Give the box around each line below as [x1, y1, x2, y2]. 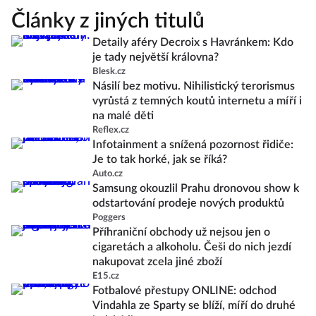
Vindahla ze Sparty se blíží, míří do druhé [92, 300, 296, 311]
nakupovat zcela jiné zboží [92, 256, 222, 267]
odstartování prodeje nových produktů [92, 197, 284, 209]
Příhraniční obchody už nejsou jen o [92, 226, 270, 238]
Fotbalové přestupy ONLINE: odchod [92, 285, 276, 296]
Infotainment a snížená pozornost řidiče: [92, 139, 293, 150]
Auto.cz [92, 169, 123, 178]
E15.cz [92, 272, 119, 281]
